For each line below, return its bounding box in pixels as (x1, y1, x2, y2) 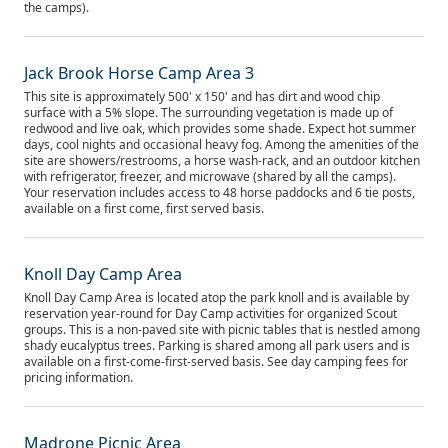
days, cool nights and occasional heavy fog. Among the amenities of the (24, 136, 419, 153)
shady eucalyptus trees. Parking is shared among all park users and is (24, 337, 410, 354)
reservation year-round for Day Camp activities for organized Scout (24, 305, 397, 322)
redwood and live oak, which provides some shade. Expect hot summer (24, 120, 416, 137)
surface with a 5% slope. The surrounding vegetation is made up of (24, 104, 393, 121)
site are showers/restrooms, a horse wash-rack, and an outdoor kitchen (24, 152, 420, 169)
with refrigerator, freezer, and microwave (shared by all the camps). (24, 168, 396, 185)
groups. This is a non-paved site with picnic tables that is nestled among (24, 321, 420, 338)
